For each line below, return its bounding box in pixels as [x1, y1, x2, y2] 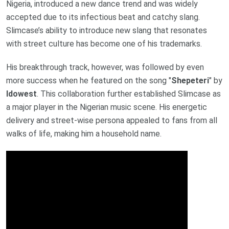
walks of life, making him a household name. [6, 128, 162, 139]
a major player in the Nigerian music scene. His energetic [6, 102, 207, 112]
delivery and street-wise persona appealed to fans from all [6, 115, 217, 125]
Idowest [6, 88, 37, 99]
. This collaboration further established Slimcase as [37, 88, 221, 99]
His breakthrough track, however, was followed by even [6, 62, 204, 72]
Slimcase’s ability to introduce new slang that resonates [6, 25, 207, 35]
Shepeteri [171, 75, 209, 85]
